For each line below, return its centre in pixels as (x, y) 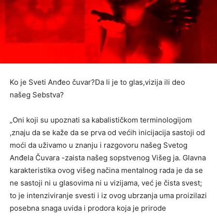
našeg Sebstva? (37, 94)
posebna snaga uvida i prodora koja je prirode (88, 208)
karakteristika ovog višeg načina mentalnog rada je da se (106, 170)
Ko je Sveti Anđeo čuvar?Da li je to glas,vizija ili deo (97, 82)
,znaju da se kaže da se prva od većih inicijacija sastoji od (107, 132)
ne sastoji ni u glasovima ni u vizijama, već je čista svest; (106, 183)
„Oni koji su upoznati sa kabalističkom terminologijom (101, 120)
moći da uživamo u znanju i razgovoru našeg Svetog (99, 145)
